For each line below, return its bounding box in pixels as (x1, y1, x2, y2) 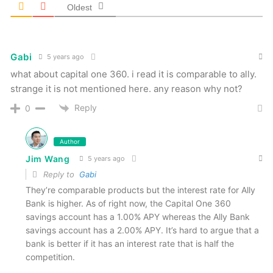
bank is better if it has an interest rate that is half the (26, 238, 234, 249)
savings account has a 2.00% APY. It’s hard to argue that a (26, 224, 259, 235)
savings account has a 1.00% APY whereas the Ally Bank (26, 211, 250, 222)
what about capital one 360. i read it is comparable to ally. (10, 68, 257, 80)
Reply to (41, 169, 79, 179)
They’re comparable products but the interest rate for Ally (26, 184, 255, 195)
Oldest (67, 2, 92, 12)
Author (60, 137, 80, 145)
